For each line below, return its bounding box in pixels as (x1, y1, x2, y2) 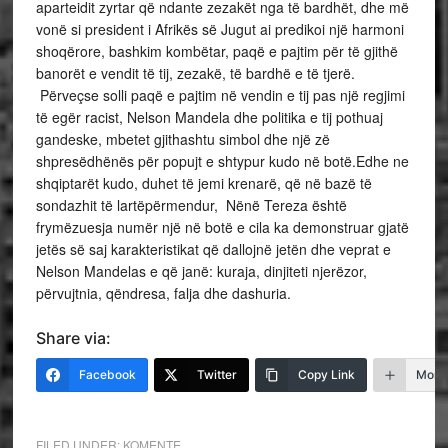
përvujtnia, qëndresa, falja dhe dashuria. (35, 283, 291, 303)
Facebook (78, 367, 136, 382)
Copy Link (297, 367, 355, 382)
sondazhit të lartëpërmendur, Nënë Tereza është (35, 195, 347, 215)
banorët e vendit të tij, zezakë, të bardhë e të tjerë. (35, 63, 355, 83)
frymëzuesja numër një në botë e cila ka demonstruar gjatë (35, 217, 409, 237)
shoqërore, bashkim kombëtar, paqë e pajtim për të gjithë (35, 41, 398, 61)
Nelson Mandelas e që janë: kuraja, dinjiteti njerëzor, (35, 261, 367, 281)
